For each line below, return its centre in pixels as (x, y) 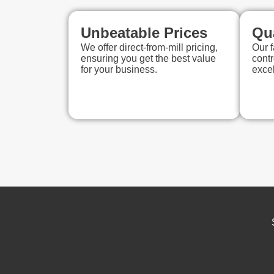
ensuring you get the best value (148, 59)
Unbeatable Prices (144, 33)
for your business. (119, 70)
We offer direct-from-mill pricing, (149, 48)
